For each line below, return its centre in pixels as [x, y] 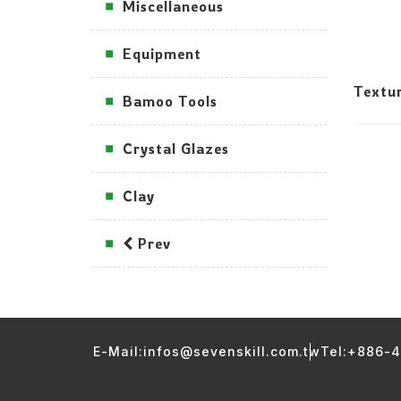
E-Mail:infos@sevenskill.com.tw [207, 351]
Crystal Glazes [176, 149]
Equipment [162, 54]
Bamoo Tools [170, 101]
